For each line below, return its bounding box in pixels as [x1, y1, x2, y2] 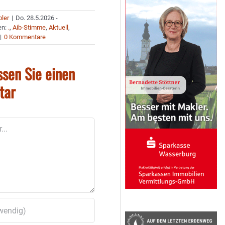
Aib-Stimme [13, 24, 46, 31]
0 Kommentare [4, 33, 46, 41]
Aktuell [49, 24, 69, 31]
